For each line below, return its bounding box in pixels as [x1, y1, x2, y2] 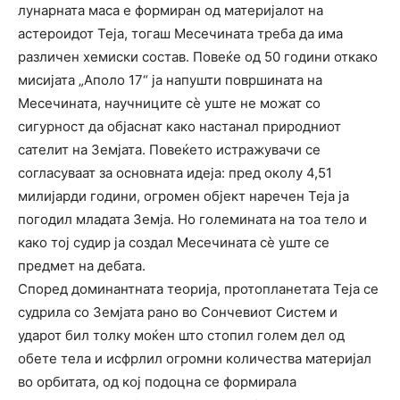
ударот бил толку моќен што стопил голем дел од [18, 326, 345, 344]
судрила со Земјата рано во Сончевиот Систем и [18, 303, 337, 321]
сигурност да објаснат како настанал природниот [18, 117, 341, 135]
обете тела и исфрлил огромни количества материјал [18, 349, 371, 367]
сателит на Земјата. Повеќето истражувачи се [18, 140, 321, 158]
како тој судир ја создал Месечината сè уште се [18, 233, 329, 251]
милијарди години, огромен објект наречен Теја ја [18, 187, 349, 204]
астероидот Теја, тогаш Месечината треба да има [18, 24, 343, 42]
